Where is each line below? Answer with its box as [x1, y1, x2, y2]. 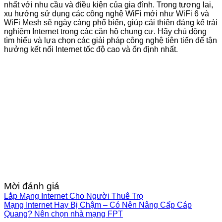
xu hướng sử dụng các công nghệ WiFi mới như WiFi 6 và [4, 9, 209, 18]
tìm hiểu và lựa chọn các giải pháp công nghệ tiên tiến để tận [4, 36, 217, 45]
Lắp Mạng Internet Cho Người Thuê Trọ [4, 192, 143, 201]
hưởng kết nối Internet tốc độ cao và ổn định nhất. [4, 45, 178, 54]
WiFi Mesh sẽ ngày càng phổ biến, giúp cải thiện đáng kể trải [4, 18, 218, 27]
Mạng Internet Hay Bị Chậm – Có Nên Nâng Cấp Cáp [4, 201, 192, 210]
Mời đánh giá [4, 181, 59, 192]
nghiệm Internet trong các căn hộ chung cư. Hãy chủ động [4, 27, 207, 36]
